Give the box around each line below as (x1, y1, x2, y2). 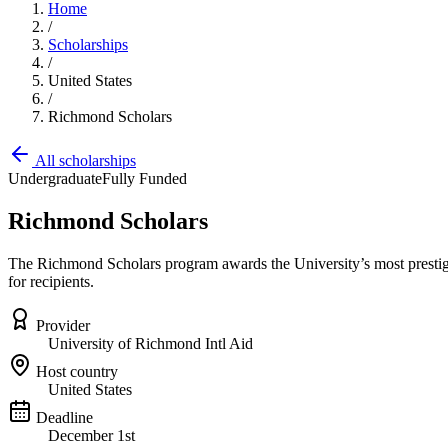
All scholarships (32, 152, 136, 169)
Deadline (36, 408, 93, 426)
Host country (36, 362, 118, 380)
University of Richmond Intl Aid (48, 334, 253, 352)
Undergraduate (8, 170, 102, 187)
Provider (36, 316, 90, 334)
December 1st (48, 426, 135, 444)
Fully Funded (102, 170, 187, 187)
